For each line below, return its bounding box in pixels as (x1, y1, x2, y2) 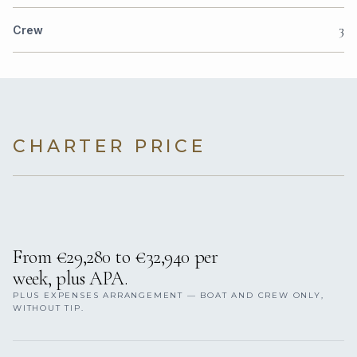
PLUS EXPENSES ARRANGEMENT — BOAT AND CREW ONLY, (13, 289, 324, 300)
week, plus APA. (13, 266, 128, 290)
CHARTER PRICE (13, 135, 206, 157)
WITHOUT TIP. (13, 302, 84, 313)
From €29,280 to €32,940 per (13, 245, 218, 269)
